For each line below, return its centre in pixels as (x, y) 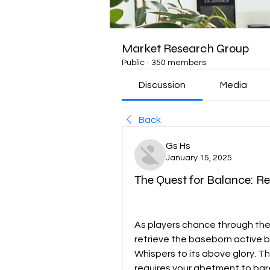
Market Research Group (185, 49)
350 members (179, 63)
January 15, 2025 (199, 158)
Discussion (162, 85)
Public (133, 63)
